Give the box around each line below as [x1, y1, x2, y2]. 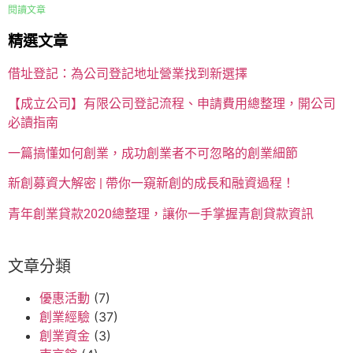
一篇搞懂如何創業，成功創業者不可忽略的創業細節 [8, 145, 298, 161]
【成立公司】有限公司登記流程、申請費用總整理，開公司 [8, 96, 336, 112]
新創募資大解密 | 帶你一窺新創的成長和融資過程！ [8, 176, 295, 191]
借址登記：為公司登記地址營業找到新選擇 [8, 66, 247, 81]
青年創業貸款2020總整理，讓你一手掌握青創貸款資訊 [8, 206, 314, 221]
